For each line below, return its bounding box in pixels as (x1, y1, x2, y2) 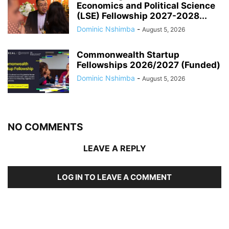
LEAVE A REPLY (83, 143, 146, 154)
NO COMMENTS (8, 121, 83, 133)
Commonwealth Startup (77, 50, 179, 60)
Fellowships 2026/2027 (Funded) (77, 60, 220, 71)
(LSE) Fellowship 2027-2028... (77, 11, 207, 21)
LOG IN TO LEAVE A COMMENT (57, 172, 172, 182)
